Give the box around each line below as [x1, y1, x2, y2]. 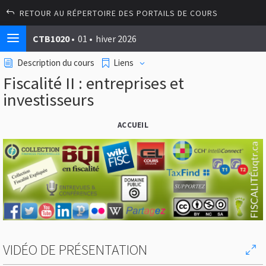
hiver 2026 [96, 33, 137, 45]
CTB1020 [33, 33, 69, 45]
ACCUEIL [118, 120, 148, 130]
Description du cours [17, 57, 94, 68]
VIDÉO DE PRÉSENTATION [3, 240, 147, 259]
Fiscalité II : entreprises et [3, 72, 184, 94]
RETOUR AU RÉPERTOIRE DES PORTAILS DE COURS [20, 8, 218, 18]
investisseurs [3, 89, 94, 110]
